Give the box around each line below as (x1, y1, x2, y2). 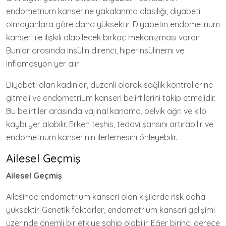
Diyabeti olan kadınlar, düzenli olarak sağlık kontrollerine (6, 80, 213, 90)
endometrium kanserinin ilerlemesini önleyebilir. (6, 132, 177, 142)
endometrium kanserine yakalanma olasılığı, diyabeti (6, 6, 200, 16)
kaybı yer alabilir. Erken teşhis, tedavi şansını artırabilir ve (6, 119, 213, 129)
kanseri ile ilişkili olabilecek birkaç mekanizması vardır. (6, 32, 201, 42)
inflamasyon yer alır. (6, 59, 80, 69)
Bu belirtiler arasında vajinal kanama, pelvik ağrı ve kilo (6, 106, 206, 116)
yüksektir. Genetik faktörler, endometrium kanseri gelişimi (6, 205, 215, 215)
